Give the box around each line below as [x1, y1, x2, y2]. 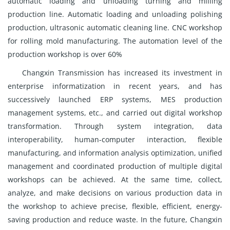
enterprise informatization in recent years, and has [8, 81, 222, 91]
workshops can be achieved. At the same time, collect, [8, 175, 222, 184]
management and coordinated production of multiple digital [8, 161, 222, 171]
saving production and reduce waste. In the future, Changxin [8, 215, 222, 224]
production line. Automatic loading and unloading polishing [8, 9, 222, 19]
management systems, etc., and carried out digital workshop [8, 108, 222, 118]
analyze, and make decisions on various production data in [8, 188, 222, 198]
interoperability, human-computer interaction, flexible [8, 135, 222, 144]
